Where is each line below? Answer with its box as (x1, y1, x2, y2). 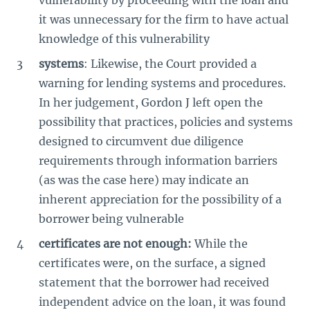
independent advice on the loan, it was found (39, 294, 286, 309)
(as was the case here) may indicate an (39, 172, 249, 187)
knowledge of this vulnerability (39, 31, 212, 46)
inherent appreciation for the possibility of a (39, 192, 282, 206)
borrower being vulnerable (39, 211, 184, 226)
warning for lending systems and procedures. (39, 75, 286, 90)
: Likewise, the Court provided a (84, 56, 257, 71)
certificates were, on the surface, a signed (39, 255, 266, 270)
